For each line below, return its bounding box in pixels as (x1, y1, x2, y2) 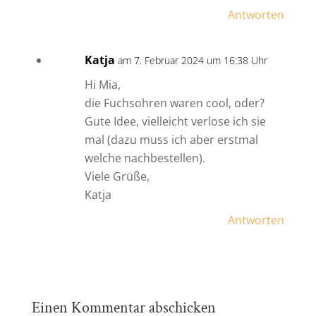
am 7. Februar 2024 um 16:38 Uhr (117, 54, 267, 68)
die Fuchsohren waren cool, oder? (84, 95, 265, 111)
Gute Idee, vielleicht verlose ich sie (84, 114, 266, 130)
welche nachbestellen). (84, 150, 205, 166)
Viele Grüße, (84, 169, 150, 185)
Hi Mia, (84, 77, 121, 93)
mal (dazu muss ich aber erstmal (84, 132, 258, 148)
